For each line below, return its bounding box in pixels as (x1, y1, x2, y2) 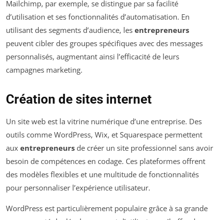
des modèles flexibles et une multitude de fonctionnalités (6, 169, 199, 180)
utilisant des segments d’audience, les (6, 25, 135, 35)
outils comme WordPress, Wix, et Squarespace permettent (6, 130, 202, 140)
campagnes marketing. (6, 65, 82, 75)
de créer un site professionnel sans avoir (75, 143, 213, 153)
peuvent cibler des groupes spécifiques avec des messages (6, 38, 203, 49)
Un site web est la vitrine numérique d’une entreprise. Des (6, 116, 202, 127)
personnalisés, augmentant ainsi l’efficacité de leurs (6, 52, 179, 62)
